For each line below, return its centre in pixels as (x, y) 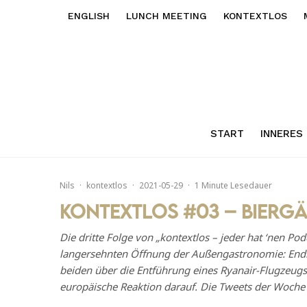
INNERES (281, 133)
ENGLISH (89, 16)
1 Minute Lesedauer (233, 185)
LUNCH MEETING (167, 16)
